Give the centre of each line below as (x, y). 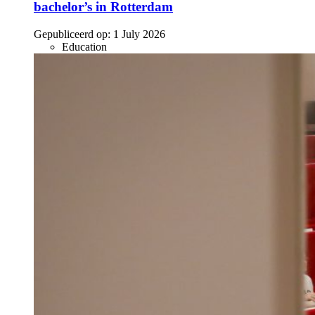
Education (84, 47)
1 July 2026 (139, 34)
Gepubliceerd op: (72, 34)
